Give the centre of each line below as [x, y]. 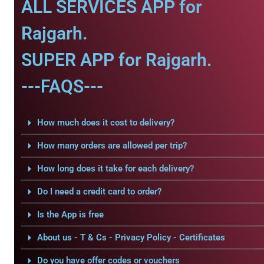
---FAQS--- [62, 86]
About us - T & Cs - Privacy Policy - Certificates [131, 237]
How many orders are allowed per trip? [112, 146]
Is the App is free [70, 214]
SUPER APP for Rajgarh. [117, 60]
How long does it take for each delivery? [115, 169]
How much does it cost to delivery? [105, 123]
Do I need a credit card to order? [99, 192]
